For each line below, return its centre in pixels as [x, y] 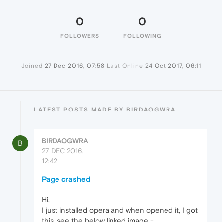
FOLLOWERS [80, 36]
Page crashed [66, 179]
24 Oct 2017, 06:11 [173, 66]
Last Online [125, 66]
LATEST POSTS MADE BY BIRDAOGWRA [105, 110]
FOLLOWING [142, 36]
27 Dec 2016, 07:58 [74, 66]
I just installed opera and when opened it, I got [120, 210]
